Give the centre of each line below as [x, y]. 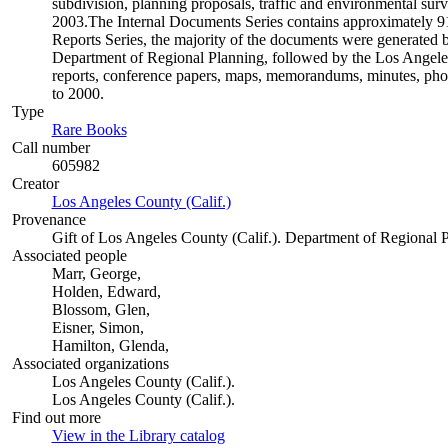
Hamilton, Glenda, [110, 345]
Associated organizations [90, 363]
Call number [50, 147]
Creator [35, 183]
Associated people [69, 255]
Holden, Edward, [106, 291]
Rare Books [89, 129]
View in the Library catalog [138, 435]
